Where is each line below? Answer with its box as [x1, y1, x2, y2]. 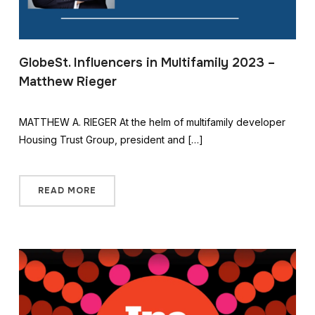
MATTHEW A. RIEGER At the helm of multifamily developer [18, 116, 285, 129]
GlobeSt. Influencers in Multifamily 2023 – [18, 55, 275, 71]
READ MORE [37, 185, 96, 197]
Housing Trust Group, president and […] [18, 134, 203, 146]
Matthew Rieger [18, 74, 117, 90]
